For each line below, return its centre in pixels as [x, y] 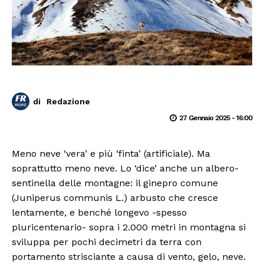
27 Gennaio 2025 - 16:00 [216, 118]
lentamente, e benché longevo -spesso [99, 213]
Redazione [68, 102]
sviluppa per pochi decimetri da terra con [107, 242]
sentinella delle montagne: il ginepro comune [115, 183]
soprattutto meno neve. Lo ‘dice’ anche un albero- [125, 169]
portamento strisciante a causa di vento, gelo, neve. [129, 257]
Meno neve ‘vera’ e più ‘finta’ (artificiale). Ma [111, 154]
